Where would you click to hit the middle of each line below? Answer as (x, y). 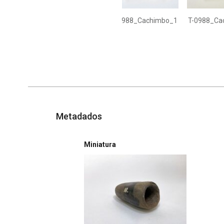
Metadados (79, 116)
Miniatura (100, 144)
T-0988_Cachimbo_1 (144, 20)
